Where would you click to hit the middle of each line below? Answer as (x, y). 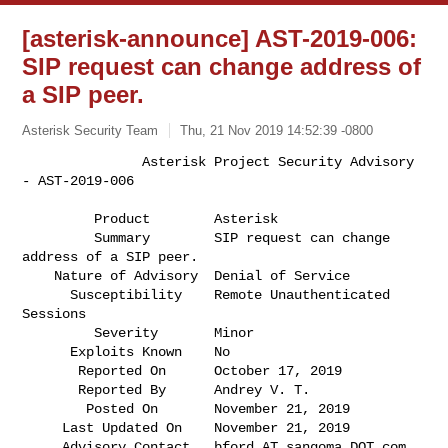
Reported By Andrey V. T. (50, 389)
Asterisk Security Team (90, 130)
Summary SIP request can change (58, 237)
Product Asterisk (58, 218)
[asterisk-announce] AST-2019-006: (220, 38)
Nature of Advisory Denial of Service (38, 275)
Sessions (146, 313)
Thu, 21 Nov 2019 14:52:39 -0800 (277, 130)
